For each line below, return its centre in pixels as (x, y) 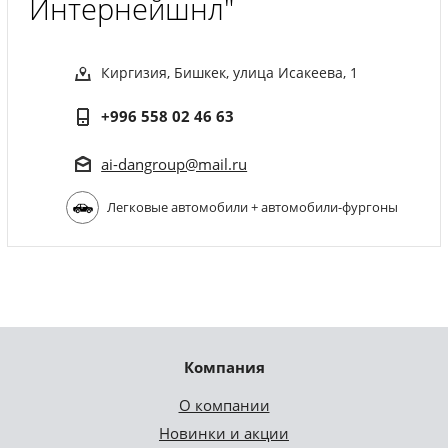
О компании (224, 405)
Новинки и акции (224, 433)
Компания (224, 367)
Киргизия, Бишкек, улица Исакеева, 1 (230, 73)
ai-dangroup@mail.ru (174, 164)
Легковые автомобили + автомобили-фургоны (253, 207)
